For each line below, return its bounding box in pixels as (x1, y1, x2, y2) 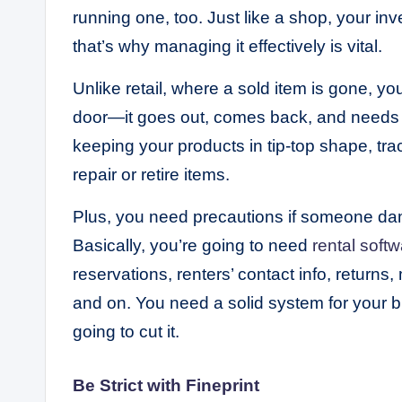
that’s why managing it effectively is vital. (73, 37, 382, 57)
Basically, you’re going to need (73, 236, 312, 256)
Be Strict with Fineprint (73, 376, 259, 396)
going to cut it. (73, 322, 179, 342)
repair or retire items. (73, 165, 230, 185)
